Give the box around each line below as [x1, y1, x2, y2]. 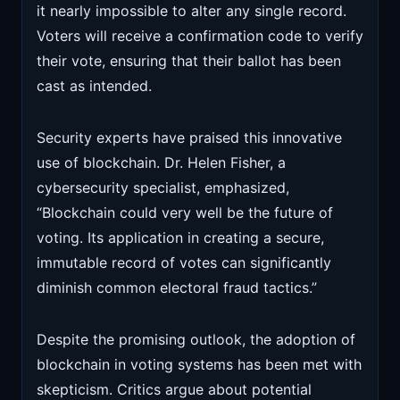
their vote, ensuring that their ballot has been [37, 52, 341, 70]
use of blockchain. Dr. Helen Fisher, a [37, 154, 286, 171]
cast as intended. [37, 77, 152, 95]
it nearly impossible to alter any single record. [37, 2, 346, 20]
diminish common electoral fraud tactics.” [37, 279, 317, 296]
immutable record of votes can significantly [37, 254, 331, 271]
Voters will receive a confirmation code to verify [37, 27, 363, 45]
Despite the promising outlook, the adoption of [37, 330, 355, 348]
